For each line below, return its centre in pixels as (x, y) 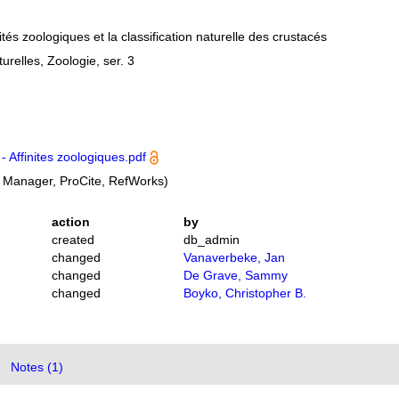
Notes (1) (37, 367)
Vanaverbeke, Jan (234, 257)
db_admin (211, 240)
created (73, 240)
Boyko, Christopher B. (244, 293)
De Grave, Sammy (235, 275)
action (71, 222)
